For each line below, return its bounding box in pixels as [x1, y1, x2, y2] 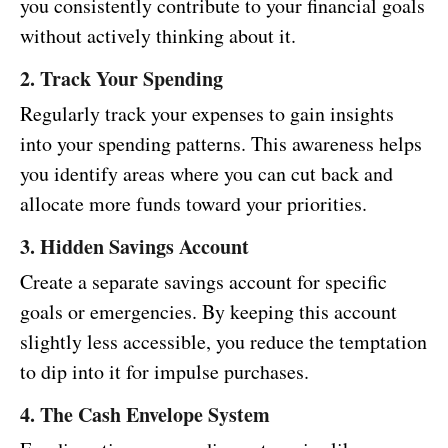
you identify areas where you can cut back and [20, 160, 393, 188]
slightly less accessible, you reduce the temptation [20, 328, 427, 356]
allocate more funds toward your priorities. [20, 190, 367, 218]
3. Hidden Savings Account [20, 232, 249, 262]
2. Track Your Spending [20, 64, 223, 94]
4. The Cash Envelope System [20, 400, 270, 430]
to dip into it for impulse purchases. [20, 358, 309, 386]
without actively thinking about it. [20, 22, 296, 50]
